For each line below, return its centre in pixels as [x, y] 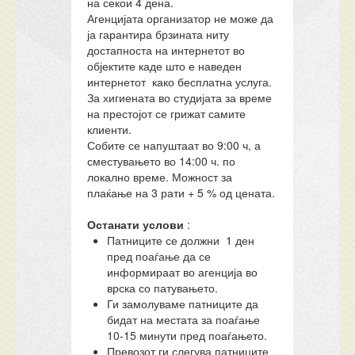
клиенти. [110, 129]
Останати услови [136, 224]
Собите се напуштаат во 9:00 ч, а [174, 145]
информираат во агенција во [183, 272]
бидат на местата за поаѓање [184, 319]
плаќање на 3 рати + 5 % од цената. [181, 193]
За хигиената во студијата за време [180, 97]
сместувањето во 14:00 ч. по [162, 161]
